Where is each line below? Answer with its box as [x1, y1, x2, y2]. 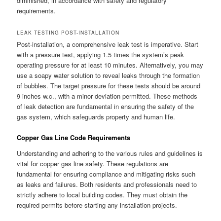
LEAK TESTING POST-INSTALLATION [17, 29, 120, 37]
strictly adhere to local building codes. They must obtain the [17, 190, 188, 199]
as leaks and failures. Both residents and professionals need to [17, 180, 197, 189]
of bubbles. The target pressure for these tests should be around [17, 81, 201, 91]
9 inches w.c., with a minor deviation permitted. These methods [17, 91, 198, 101]
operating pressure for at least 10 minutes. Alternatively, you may [17, 60, 204, 70]
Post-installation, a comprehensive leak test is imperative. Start [17, 39, 199, 49]
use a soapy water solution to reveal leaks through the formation [17, 71, 200, 80]
